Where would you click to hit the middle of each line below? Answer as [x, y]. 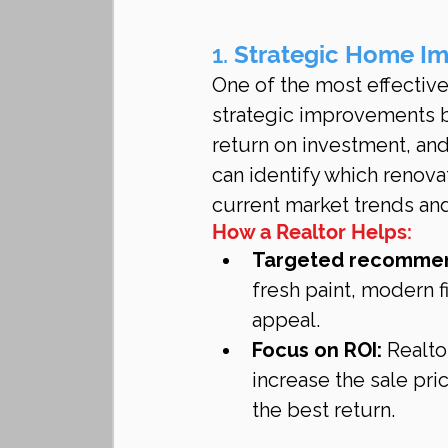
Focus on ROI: [317, 349]
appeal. [286, 319]
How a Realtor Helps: [312, 231]
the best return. [323, 409]
